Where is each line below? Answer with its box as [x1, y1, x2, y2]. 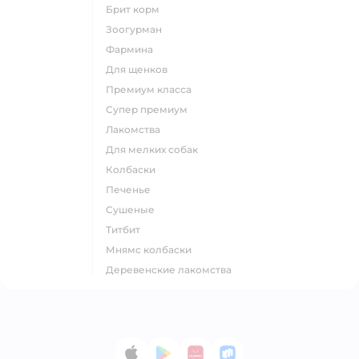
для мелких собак [114, 143, 198, 155]
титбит [111, 224, 140, 236]
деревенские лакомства [114, 264, 232, 276]
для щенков [114, 63, 167, 75]
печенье [114, 184, 151, 196]
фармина [115, 43, 153, 55]
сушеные [113, 204, 155, 216]
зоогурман [112, 23, 162, 35]
